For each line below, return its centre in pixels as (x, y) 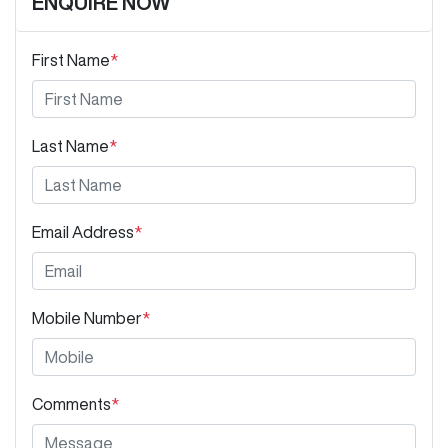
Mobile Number (87, 318)
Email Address (83, 232)
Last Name (70, 146)
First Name (71, 60)
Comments (71, 404)
